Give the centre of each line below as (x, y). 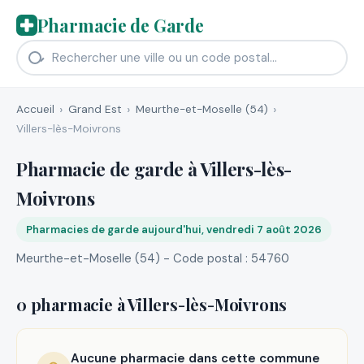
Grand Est (95, 109)
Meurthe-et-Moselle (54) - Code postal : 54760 (153, 258)
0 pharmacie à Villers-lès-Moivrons (152, 304)
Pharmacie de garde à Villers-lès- (154, 169)
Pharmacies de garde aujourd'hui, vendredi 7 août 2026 (174, 229)
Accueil (35, 109)
